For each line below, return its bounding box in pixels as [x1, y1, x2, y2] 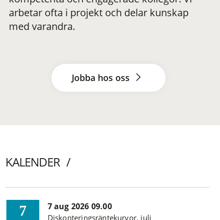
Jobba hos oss [71, 72, 132, 84]
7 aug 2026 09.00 [47, 201, 112, 212]
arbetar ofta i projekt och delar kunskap [9, 6, 189, 20]
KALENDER [5, 154, 60, 170]
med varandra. [9, 20, 75, 33]
